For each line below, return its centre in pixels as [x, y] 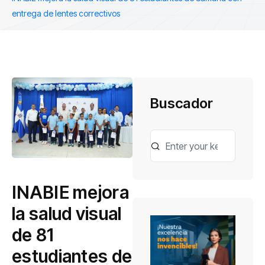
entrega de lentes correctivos [66, 13]
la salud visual [67, 213]
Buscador [182, 103]
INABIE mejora [70, 192]
